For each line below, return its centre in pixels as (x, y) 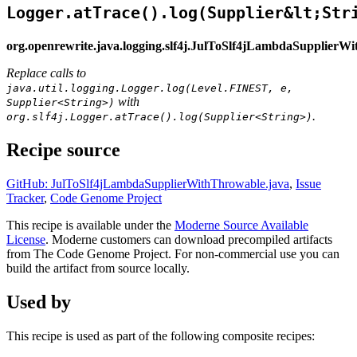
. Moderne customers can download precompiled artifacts (189, 239)
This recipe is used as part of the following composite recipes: (161, 335)
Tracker (25, 198)
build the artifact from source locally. (98, 268)
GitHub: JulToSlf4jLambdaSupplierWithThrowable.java (148, 183)
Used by (39, 302)
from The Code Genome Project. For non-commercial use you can (173, 253)
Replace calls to (46, 73)
